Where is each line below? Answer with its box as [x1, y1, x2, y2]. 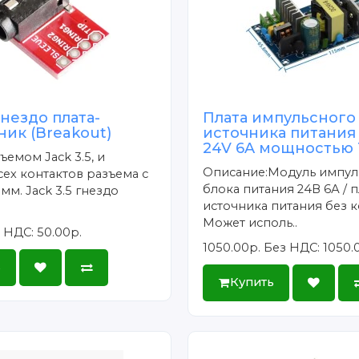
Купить [229, 275, 274, 290]
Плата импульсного [203, 109, 357, 127]
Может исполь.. [203, 216, 298, 231]
